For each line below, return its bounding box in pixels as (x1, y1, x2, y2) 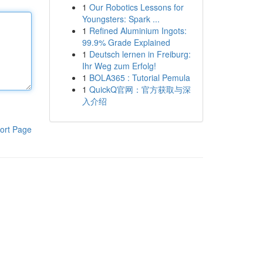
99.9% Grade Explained (82, 36, 170, 48)
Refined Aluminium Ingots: (89, 25, 187, 36)
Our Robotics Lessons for (89, 1, 184, 13)
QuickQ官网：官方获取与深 (89, 83, 191, 95)
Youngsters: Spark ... (82, 13, 160, 25)
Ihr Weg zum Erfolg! (82, 60, 156, 72)
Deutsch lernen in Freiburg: (89, 48, 191, 60)
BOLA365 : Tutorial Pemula (89, 72, 190, 83)
